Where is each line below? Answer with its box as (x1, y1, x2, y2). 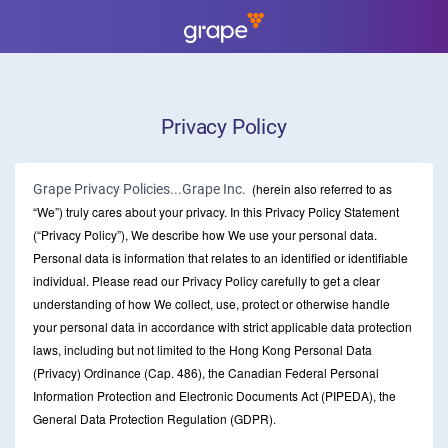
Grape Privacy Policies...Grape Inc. (33, 181, 249, 197)
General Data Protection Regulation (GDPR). (33, 410, 276, 427)
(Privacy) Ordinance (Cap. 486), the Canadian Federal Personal (33, 364, 379, 381)
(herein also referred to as (249, 180, 392, 197)
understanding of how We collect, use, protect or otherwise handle (33, 295, 390, 312)
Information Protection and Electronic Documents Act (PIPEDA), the (33, 387, 396, 404)
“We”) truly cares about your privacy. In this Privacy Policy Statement (33, 203, 399, 220)
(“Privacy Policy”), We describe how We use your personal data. (33, 226, 377, 243)
